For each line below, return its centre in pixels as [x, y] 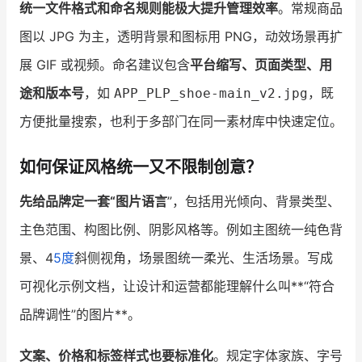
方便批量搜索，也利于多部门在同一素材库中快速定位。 [181, 122]
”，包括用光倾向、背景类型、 [254, 202]
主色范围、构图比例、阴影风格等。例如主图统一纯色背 [181, 230]
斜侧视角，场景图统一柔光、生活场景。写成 [204, 258]
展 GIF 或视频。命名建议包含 [105, 65]
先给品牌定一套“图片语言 [93, 202]
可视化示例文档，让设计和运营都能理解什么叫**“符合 [177, 286]
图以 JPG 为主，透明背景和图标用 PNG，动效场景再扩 [181, 37]
